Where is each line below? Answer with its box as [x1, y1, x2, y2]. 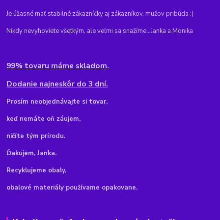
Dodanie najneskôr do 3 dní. [6, 79, 109, 89]
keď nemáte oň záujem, [6, 114, 81, 124]
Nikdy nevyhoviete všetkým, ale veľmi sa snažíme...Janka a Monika [6, 27, 193, 36]
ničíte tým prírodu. [6, 132, 66, 141]
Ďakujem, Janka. [6, 149, 57, 158]
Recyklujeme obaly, [6, 166, 67, 175]
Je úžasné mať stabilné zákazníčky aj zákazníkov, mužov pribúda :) [6, 9, 194, 19]
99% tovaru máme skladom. [6, 60, 110, 71]
